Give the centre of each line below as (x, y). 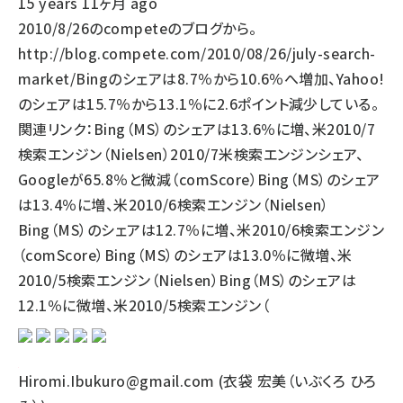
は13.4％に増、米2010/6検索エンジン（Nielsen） (174, 204)
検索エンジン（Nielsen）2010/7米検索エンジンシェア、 (191, 154)
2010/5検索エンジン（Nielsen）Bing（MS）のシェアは (188, 280)
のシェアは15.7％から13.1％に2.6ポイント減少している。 (199, 103)
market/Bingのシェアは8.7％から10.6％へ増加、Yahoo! (201, 78)
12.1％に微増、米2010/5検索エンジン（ (144, 305)
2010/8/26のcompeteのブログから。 (138, 28)
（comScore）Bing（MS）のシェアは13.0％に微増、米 (185, 255)
